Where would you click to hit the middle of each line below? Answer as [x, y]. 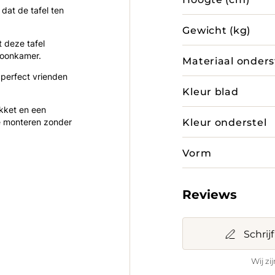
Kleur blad [211, 91]
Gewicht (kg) [217, 30]
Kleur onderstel [225, 122]
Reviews [210, 194]
